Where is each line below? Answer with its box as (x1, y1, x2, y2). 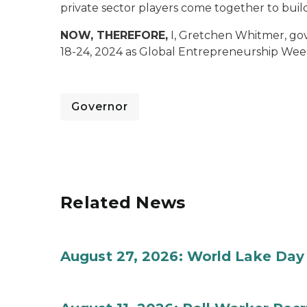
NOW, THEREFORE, (60, 29, 168, 42)
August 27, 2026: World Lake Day (60, 248, 305, 265)
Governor (71, 100, 128, 113)
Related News (60, 193, 186, 212)
